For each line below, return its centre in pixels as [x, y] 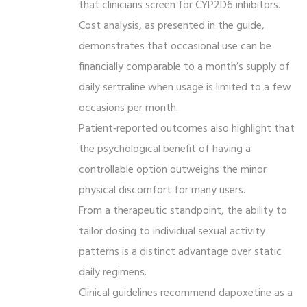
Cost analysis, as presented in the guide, [172, 26]
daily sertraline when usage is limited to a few [185, 87]
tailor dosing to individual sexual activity [172, 231]
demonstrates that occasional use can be [175, 46]
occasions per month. [128, 108]
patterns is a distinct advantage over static [180, 252]
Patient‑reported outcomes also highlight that [187, 128]
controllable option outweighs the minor [173, 170]
